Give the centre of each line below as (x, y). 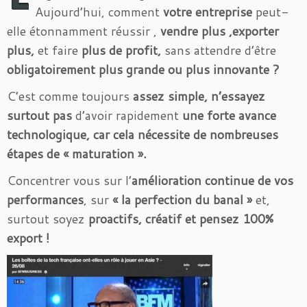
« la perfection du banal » (184, 199)
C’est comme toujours (68, 96)
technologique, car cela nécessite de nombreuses (143, 134)
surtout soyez (46, 219)
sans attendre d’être (219, 50)
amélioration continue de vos (212, 180)
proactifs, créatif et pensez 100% (179, 219)
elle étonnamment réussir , (82, 31)
